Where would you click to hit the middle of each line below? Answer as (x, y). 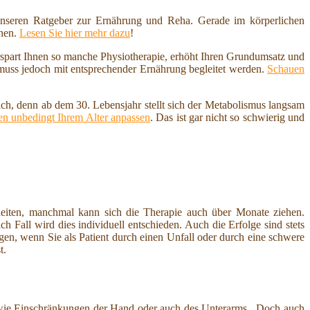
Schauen (286, 69)
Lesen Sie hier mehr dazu (75, 33)
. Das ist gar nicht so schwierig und (227, 118)
